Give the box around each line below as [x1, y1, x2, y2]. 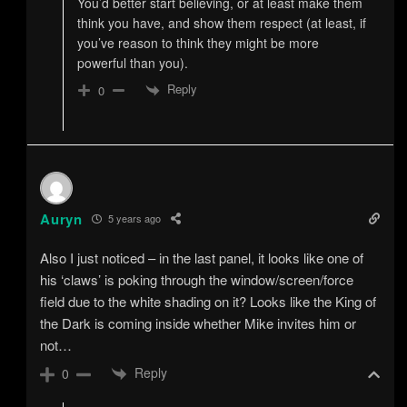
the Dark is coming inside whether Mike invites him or [40, 313, 357, 333]
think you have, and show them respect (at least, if [76, 14, 366, 33]
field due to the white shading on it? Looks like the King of [40, 291, 377, 311]
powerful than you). [76, 54, 188, 73]
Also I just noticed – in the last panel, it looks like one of [40, 247, 364, 267]
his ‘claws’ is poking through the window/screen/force [40, 269, 354, 289]
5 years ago [104, 211, 161, 226]
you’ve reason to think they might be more [76, 34, 319, 53]
